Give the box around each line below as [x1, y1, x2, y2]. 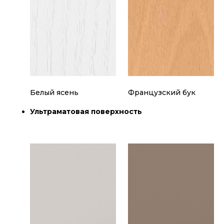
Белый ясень [30, 88, 78, 97]
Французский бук [128, 88, 195, 97]
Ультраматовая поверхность [30, 107, 142, 116]
